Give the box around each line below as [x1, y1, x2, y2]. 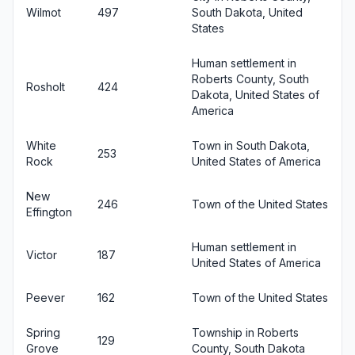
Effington [26, 204, 72, 219]
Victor [26, 247, 57, 261]
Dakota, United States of [192, 87, 319, 101]
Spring [26, 325, 60, 339]
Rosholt [26, 79, 65, 94]
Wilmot [26, 5, 61, 19]
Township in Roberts [192, 325, 299, 339]
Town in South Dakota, [192, 138, 310, 152]
